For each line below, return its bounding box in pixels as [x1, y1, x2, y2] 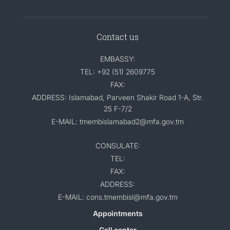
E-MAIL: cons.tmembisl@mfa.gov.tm [57, 192, 178, 201]
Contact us [97, 31, 139, 42]
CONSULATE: [95, 141, 140, 150]
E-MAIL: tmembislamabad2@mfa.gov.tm [51, 117, 184, 126]
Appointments [92, 208, 143, 218]
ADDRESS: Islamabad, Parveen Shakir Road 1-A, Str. [32, 92, 203, 102]
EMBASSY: [100, 54, 135, 63]
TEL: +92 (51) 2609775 [80, 67, 155, 76]
